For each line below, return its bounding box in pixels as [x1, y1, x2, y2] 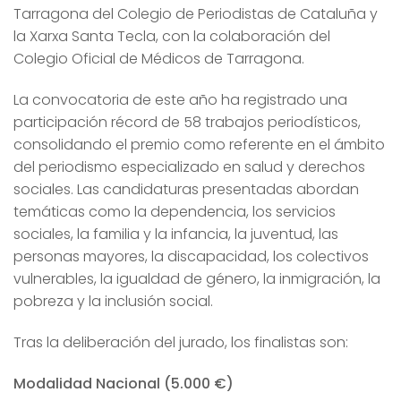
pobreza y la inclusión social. [13, 290, 213, 311]
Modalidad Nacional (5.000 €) [13, 372, 234, 394]
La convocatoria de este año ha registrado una [13, 89, 347, 110]
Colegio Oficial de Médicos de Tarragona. [13, 48, 304, 70]
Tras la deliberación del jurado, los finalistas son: [13, 331, 348, 353]
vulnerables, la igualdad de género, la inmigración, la [13, 268, 380, 289]
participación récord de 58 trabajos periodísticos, [13, 111, 361, 132]
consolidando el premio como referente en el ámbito [13, 133, 385, 155]
